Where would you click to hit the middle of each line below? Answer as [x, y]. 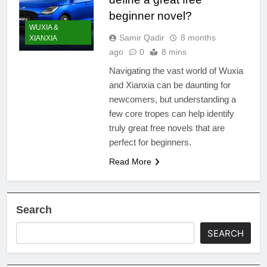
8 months [198, 37]
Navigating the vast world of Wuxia [176, 70]
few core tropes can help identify [171, 113]
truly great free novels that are [167, 128]
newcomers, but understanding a [172, 99]
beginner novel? [150, 15]
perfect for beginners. [150, 142]
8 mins [174, 52]
